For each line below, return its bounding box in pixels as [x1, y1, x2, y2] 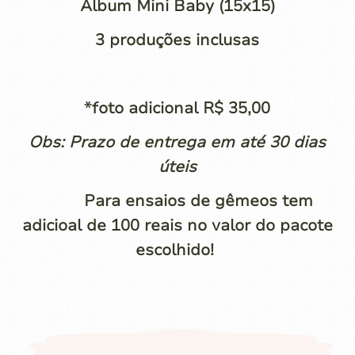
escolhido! [136, 239, 219, 261]
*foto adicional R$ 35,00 [84, 97, 271, 119]
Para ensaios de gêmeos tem [41, 190, 314, 212]
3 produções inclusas [95, 29, 260, 51]
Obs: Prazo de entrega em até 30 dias [29, 132, 326, 153]
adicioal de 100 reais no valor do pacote [21, 215, 333, 236]
